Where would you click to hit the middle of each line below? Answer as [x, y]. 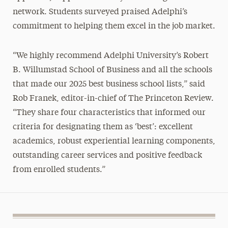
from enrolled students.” [59, 170]
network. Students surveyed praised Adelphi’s [100, 12]
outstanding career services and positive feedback [107, 155]
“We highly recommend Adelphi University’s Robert [110, 56]
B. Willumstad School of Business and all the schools [112, 70]
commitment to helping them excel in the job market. [114, 26]
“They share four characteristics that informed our [109, 113]
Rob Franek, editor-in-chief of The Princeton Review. [113, 98]
